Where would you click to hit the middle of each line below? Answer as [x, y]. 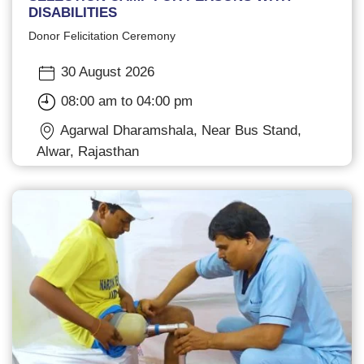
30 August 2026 [106, 72]
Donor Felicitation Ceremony [102, 36]
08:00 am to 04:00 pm [125, 102]
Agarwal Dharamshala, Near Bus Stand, [179, 131]
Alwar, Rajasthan [88, 152]
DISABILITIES [73, 13]
